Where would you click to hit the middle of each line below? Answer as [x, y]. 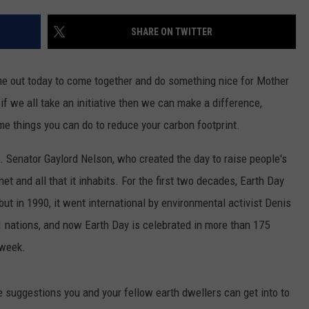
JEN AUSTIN [42, 28]
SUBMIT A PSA [213, 28]
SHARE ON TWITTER [172, 32]
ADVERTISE [206, 63]
